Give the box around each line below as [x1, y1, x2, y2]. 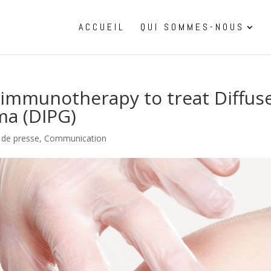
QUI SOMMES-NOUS [140, 21, 244, 33]
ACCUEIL [79, 21, 125, 33]
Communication [44, 132, 107, 144]
